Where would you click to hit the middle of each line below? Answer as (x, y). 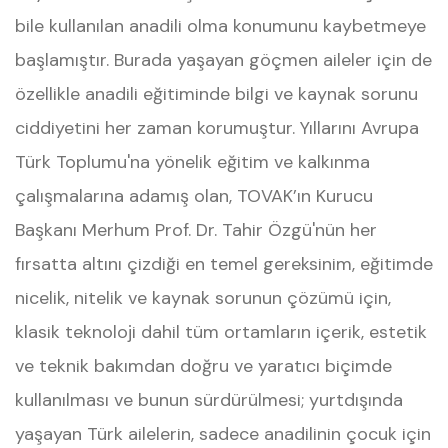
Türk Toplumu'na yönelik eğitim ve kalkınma (192, 162)
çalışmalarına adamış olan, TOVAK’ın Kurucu (194, 196)
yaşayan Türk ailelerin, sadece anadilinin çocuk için (223, 434)
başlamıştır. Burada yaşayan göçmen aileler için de (223, 60)
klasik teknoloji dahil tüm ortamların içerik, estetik (221, 332)
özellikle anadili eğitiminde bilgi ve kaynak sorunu (216, 94)
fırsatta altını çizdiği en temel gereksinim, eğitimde (224, 264)
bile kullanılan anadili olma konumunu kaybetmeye (220, 26)
